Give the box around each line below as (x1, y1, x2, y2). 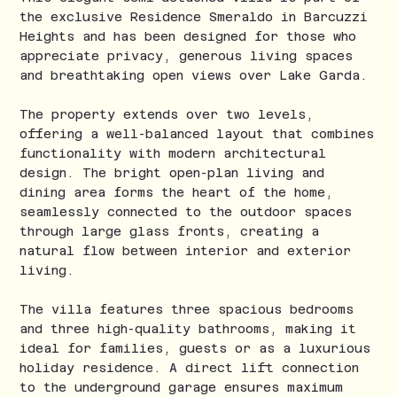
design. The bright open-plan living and (19, 166, 325, 181)
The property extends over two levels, (19, 107, 315, 122)
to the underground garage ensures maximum (19, 380, 344, 395)
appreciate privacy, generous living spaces (19, 49, 354, 64)
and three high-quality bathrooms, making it (19, 322, 357, 337)
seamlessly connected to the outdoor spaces (19, 205, 353, 220)
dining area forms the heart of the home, (19, 185, 334, 200)
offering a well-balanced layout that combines (19, 127, 375, 142)
